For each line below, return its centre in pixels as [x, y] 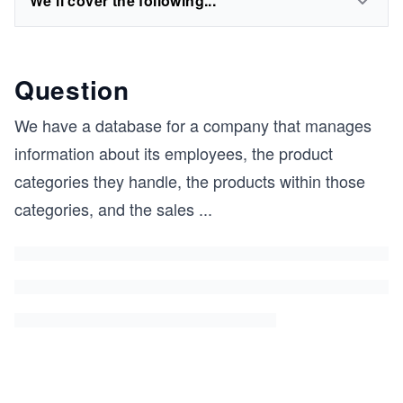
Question [72, 90]
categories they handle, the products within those [190, 181]
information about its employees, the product [174, 153]
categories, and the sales [104, 209]
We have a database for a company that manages [193, 125]
